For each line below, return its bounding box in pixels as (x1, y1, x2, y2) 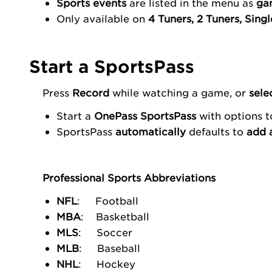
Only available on (56, 12, 148, 24)
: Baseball (78, 241, 140, 254)
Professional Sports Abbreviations (42, 171, 216, 183)
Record (72, 86, 110, 98)
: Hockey (78, 257, 135, 270)
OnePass (93, 109, 140, 121)
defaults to (188, 124, 246, 137)
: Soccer (78, 225, 132, 238)
